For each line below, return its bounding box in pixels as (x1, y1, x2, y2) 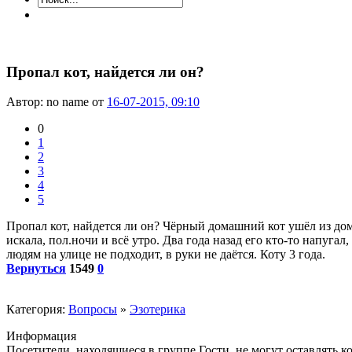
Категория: (6, 302, 68, 317)
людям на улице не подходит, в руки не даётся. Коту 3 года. (6, 247, 325, 262)
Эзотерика (130, 302, 185, 317)
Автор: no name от (6, 95, 107, 109)
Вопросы (68, 302, 117, 317)
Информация (6, 329, 76, 343)
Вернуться (6, 262, 66, 276)
